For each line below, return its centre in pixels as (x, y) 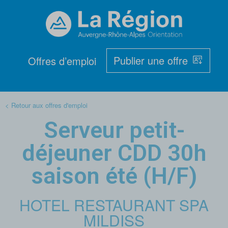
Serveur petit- (114, 130)
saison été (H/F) (114, 176)
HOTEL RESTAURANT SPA (114, 205)
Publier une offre (151, 60)
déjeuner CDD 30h (114, 153)
